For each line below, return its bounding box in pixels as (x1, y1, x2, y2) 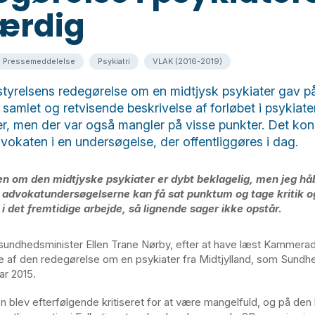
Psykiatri (98, 56, 130, 67)
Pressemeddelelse (3, 56, 75, 67)
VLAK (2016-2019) (153, 56, 222, 67)
